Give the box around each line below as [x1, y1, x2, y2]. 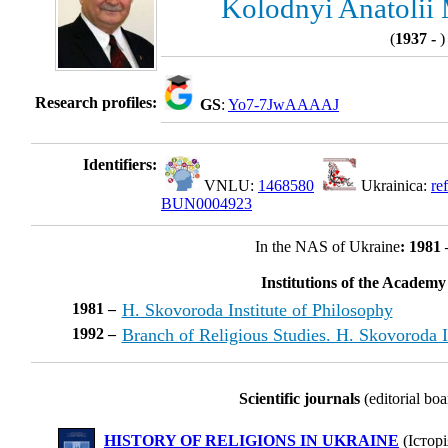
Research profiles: [35, 94, 157, 112]
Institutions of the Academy [261, 274, 446, 292]
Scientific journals [238, 390, 360, 408]
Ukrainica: [357, 177, 431, 195]
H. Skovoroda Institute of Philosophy [121, 300, 393, 321]
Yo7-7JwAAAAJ [228, 96, 339, 114]
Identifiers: [83, 156, 157, 174]
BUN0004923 [161, 195, 252, 213]
